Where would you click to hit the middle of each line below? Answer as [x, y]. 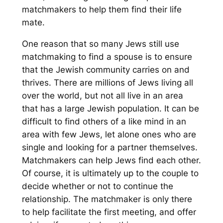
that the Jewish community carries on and [106, 70]
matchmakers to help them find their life [102, 10]
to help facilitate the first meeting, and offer [109, 212]
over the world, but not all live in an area [102, 96]
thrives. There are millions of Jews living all [107, 83]
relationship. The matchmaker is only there [107, 199]
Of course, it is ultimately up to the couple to [110, 173]
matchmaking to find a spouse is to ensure [107, 57]
